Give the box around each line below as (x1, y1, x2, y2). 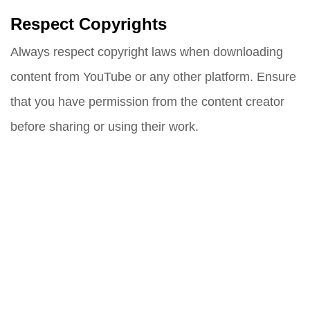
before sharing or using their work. (10, 119, 199, 134)
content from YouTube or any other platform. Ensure (10, 69, 296, 84)
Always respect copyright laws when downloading (10, 44, 283, 60)
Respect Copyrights (10, 15, 167, 35)
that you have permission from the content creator (10, 94, 284, 109)
